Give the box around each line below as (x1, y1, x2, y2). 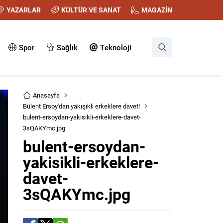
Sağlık (57, 42, 78, 52)
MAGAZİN (141, 5, 172, 14)
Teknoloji (100, 42, 131, 52)
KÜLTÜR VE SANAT (61, 5, 121, 14)
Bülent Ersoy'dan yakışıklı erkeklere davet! (23, 102, 140, 111)
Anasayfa (33, 91, 60, 100)
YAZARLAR (6, 5, 41, 14)
